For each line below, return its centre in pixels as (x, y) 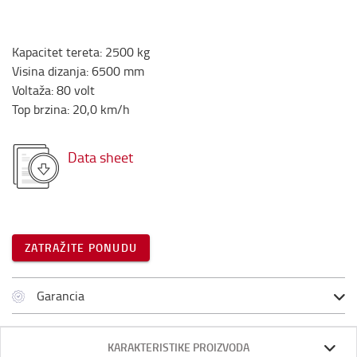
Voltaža (31, 90)
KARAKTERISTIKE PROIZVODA (178, 347)
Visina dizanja (49, 71)
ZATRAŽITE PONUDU (81, 247)
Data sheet (100, 157)
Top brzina (39, 109)
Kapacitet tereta (56, 52)
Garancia (61, 296)
